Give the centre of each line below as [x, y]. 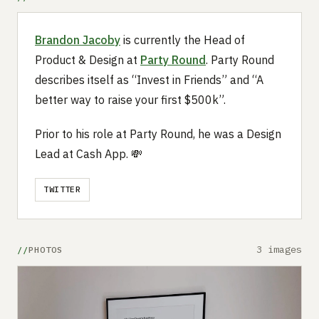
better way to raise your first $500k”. [130, 100]
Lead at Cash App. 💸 [89, 154]
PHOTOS [45, 249]
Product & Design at [88, 60]
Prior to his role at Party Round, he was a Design [158, 134]
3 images [279, 249]
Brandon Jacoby [78, 40]
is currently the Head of [183, 40]
